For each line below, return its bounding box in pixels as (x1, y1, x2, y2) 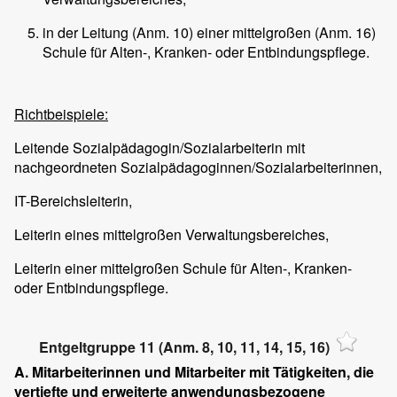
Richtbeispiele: (14, 103, 108, 124)
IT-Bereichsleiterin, (14, 190, 132, 211)
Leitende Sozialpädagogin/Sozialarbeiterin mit (14, 136, 305, 158)
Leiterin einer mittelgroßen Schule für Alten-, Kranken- (14, 257, 352, 278)
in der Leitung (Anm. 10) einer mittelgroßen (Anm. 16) (43, 21, 376, 43)
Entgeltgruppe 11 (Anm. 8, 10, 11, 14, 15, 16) (39, 336, 330, 357)
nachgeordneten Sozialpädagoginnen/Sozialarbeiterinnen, (14, 156, 382, 177)
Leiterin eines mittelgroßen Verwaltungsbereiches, (14, 223, 329, 245)
